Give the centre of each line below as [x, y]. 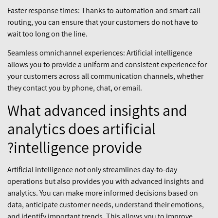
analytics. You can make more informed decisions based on [103, 193]
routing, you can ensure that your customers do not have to [103, 22]
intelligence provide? [78, 147]
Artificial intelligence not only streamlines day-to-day [92, 170]
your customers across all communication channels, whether [105, 76]
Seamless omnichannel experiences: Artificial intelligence [100, 53]
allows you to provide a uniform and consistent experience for [107, 64]
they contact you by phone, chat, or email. [75, 88]
